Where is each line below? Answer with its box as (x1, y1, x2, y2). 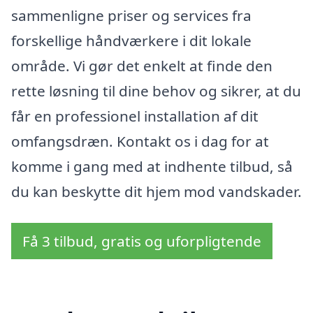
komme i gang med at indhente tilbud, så (11, 156, 293, 176)
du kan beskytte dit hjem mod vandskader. (11, 181, 302, 201)
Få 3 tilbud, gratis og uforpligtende (22, 231, 261, 252)
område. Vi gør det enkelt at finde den (11, 55, 272, 75)
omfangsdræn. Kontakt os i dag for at (11, 131, 269, 151)
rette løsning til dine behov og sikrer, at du (11, 80, 301, 101)
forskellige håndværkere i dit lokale (11, 30, 252, 50)
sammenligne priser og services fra (11, 5, 252, 25)
